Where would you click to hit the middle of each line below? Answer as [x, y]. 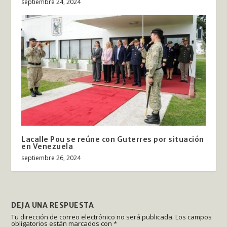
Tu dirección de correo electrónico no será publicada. [93, 217]
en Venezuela [47, 146]
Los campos [194, 217]
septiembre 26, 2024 [51, 158]
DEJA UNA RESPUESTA [53, 205]
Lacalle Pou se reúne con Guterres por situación [113, 139]
